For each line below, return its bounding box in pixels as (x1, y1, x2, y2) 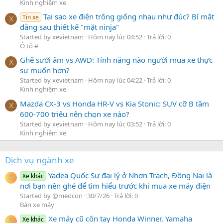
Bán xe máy (20, 200, 54, 210)
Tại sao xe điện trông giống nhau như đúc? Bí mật (43, 11, 215, 22)
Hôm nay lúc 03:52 (88, 119, 142, 128)
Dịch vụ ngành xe (5, 154, 74, 166)
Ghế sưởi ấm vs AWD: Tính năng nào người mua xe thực (20, 55, 213, 65)
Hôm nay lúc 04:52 (88, 32, 142, 42)
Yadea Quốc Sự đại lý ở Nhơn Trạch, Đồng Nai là (48, 170, 213, 181)
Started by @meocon (20, 191, 83, 201)
